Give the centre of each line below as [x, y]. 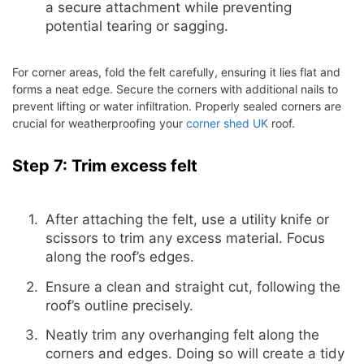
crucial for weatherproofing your [99, 123]
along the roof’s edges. [119, 257]
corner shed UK [227, 123]
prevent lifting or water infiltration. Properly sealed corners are [177, 106]
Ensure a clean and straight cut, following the [193, 286]
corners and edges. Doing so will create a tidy [195, 354]
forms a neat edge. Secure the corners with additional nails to [175, 89]
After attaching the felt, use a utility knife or [187, 220]
